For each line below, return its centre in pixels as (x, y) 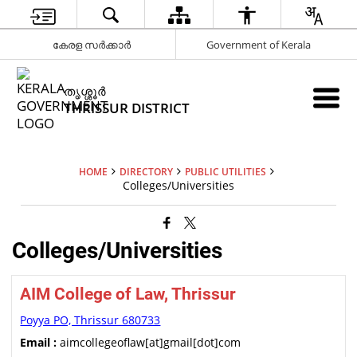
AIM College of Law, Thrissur (128, 294)
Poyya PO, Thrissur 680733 (90, 320)
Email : (39, 342)
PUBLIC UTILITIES (226, 171)
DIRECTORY (146, 171)
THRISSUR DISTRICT (127, 108)
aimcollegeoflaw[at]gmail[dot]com (149, 342)
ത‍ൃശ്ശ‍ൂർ (85, 91)
